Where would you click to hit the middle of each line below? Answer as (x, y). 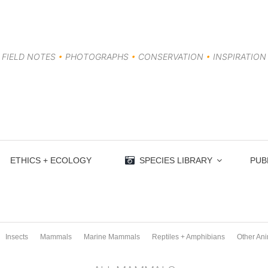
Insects (16, 237)
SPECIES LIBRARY (176, 160)
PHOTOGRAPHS (97, 57)
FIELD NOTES (30, 57)
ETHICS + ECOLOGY (51, 160)
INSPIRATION (238, 57)
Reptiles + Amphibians (188, 237)
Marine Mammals (112, 237)
